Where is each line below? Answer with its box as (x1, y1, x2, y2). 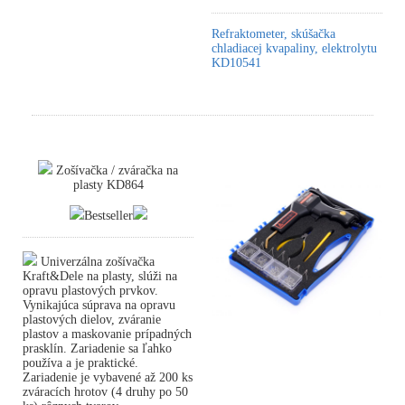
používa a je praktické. (23, 356, 138, 370)
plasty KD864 (72, 178, 144, 192)
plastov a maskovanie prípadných (23, 327, 192, 341)
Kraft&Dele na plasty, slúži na (23, 269, 177, 283)
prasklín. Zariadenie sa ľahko (23, 342, 172, 355)
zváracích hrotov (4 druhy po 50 (23, 385, 188, 399)
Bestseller (83, 209, 133, 222)
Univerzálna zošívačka (37, 255, 155, 268)
